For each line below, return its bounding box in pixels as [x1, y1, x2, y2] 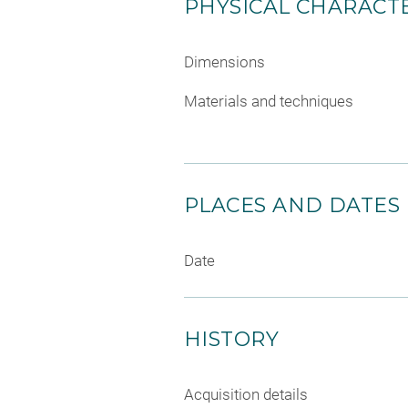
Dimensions [184, 52, 265, 71]
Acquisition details [184, 385, 308, 404]
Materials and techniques [184, 92, 353, 111]
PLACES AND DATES [184, 193, 401, 219]
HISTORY [184, 327, 280, 352]
